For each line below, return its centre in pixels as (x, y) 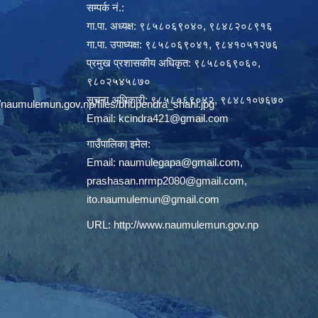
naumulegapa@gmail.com (179, 163)
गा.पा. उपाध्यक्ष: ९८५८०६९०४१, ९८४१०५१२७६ (182, 45)
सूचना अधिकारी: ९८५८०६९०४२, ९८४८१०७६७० (185, 100)
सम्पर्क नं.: (105, 8)
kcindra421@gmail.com (174, 119)
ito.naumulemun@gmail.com (153, 199)
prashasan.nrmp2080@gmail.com (165, 181)
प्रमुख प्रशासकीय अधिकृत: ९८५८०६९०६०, (174, 63)
